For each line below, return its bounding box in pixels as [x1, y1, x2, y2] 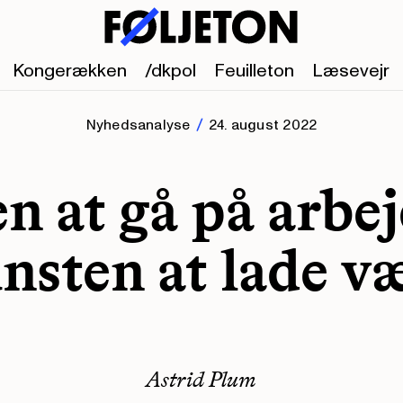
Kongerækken [12, 58, 127, 84]
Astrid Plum [146, 366, 257, 392]
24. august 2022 [208, 115, 318, 135]
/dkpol [144, 58, 196, 84]
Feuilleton [213, 58, 294, 84]
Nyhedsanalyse [85, 115, 191, 135]
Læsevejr [311, 58, 390, 84]
